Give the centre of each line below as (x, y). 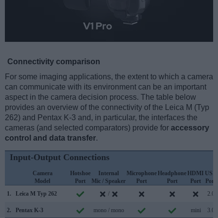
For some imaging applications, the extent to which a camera (109, 76)
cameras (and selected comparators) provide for (88, 127)
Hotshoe (80, 173)
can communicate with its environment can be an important (106, 87)
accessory (190, 127)
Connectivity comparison (54, 61)
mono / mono (109, 210)
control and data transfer (50, 138)
